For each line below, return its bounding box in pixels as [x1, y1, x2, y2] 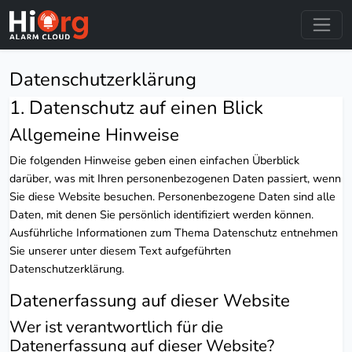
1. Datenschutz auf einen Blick [9, 94, 263, 120]
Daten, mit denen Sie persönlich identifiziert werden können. [9, 206, 313, 222]
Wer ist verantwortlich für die [9, 315, 223, 338]
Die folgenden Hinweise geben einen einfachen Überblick [9, 152, 299, 168]
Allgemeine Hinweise [9, 122, 179, 147]
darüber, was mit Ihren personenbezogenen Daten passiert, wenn [9, 170, 341, 186]
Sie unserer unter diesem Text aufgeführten [9, 242, 231, 258]
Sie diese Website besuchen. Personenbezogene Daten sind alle [9, 188, 335, 204]
